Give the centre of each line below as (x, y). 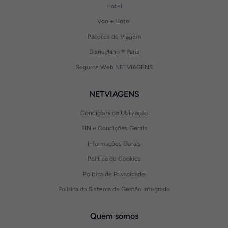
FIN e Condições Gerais (114, 128)
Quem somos (114, 216)
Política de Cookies (114, 159)
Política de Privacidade (114, 174)
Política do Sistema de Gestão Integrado (114, 189)
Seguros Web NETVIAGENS (114, 67)
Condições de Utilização (114, 113)
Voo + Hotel (114, 21)
